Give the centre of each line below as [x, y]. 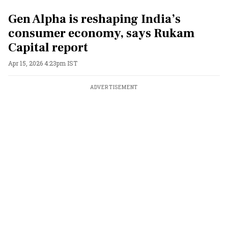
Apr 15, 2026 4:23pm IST [43, 63]
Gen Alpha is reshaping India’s [94, 19]
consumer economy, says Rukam [101, 33]
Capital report [48, 48]
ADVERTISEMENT [114, 87]
